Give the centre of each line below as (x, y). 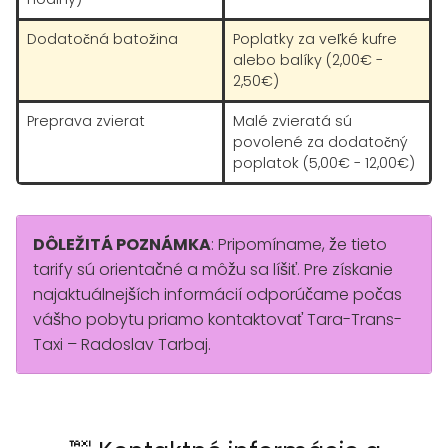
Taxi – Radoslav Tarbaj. (122, 344)
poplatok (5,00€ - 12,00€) (324, 163)
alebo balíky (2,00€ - (308, 60)
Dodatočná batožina (102, 39)
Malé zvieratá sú (292, 121)
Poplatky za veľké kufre (315, 39)
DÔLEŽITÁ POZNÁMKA (122, 244)
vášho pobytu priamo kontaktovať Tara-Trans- (217, 319)
